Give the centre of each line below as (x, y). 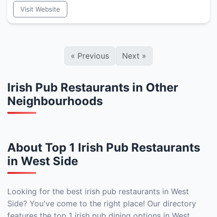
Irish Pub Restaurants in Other (93, 87)
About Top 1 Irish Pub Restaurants (104, 147)
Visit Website (40, 9)
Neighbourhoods (55, 101)
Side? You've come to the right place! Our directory (102, 203)
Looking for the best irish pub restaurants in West (98, 191)
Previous (92, 56)
